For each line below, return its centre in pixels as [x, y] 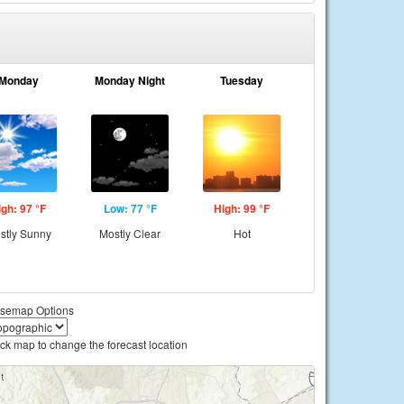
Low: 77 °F [130, 208]
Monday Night [130, 80]
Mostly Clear [130, 233]
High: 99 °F [242, 208]
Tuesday [242, 80]
